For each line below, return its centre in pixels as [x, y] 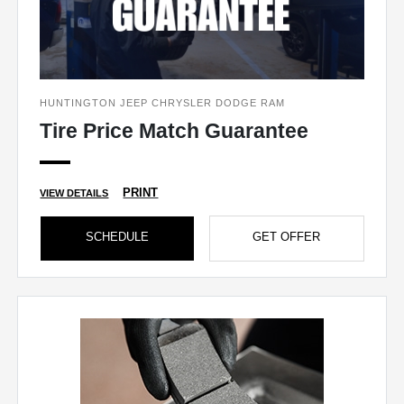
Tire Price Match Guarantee [174, 130]
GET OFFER [287, 236]
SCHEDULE [118, 236]
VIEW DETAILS [74, 193]
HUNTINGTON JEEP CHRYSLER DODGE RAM [163, 102]
